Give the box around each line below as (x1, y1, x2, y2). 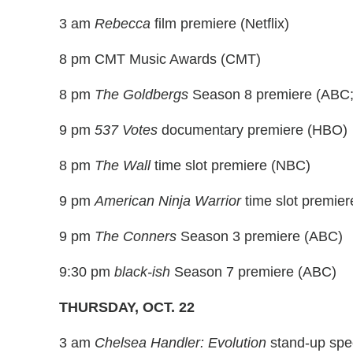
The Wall (95, 158, 150, 174)
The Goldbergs (95, 87, 188, 103)
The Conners (95, 229, 176, 245)
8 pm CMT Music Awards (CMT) (59, 51, 261, 68)
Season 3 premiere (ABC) (176, 229, 343, 245)
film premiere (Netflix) (150, 16, 289, 32)
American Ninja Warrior (95, 193, 241, 210)
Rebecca (95, 16, 150, 32)
